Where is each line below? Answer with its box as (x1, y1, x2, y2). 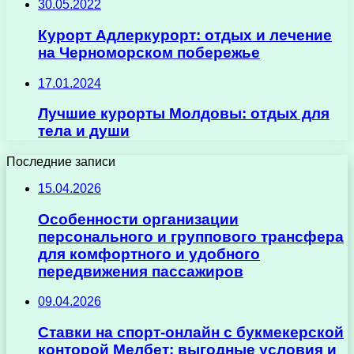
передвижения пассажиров (38, 262, 243, 280)
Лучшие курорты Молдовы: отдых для (38, 105, 330, 122)
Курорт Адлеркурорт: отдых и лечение (38, 26, 332, 43)
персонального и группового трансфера (38, 228, 344, 245)
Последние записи (6, 155, 115, 168)
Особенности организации (38, 210, 239, 228)
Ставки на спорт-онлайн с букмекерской (38, 324, 344, 341)
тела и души (38, 122, 130, 140)
